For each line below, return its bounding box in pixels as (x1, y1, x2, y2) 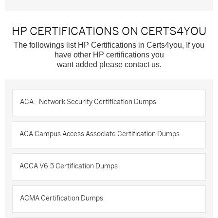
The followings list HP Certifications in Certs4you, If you (14, 41, 204, 49)
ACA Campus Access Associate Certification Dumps (19, 130, 180, 138)
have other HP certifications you (54, 51, 164, 59)
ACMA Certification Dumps (20, 195, 103, 202)
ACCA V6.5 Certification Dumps (19, 163, 118, 170)
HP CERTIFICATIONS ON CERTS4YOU (12, 25, 206, 37)
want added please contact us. (56, 60, 162, 69)
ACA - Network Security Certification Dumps (20, 98, 156, 106)
